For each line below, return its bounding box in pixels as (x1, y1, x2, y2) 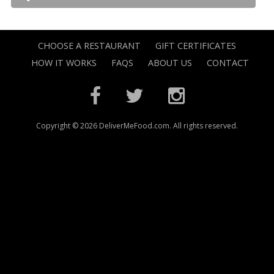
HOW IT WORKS (31, 57, 97, 68)
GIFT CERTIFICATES (155, 40, 236, 51)
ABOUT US (148, 57, 192, 68)
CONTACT (207, 57, 249, 68)
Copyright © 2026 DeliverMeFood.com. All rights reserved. (36, 120, 238, 131)
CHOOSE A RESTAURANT (38, 40, 141, 51)
